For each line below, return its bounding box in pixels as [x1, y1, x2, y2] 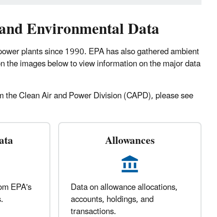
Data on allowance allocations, [70, 179, 178, 197]
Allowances [105, 130, 155, 152]
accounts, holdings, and [70, 191, 154, 209]
